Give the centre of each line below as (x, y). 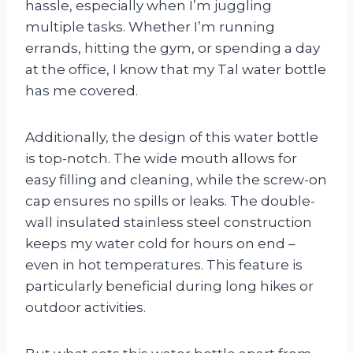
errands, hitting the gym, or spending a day (173, 48)
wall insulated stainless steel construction (169, 222)
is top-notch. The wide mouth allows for (161, 158)
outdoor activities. (85, 307)
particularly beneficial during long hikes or (169, 286)
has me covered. (82, 90)
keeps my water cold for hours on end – (160, 243)
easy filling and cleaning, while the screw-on (176, 179)
